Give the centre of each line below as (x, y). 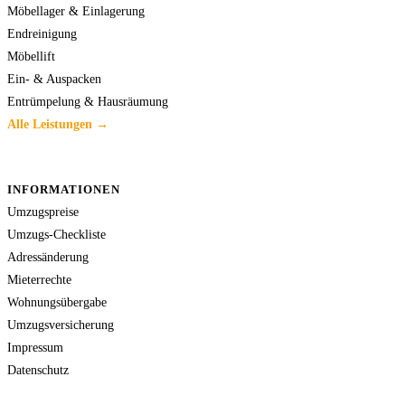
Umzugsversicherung (61, 324)
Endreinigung (42, 33)
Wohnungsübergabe (57, 301)
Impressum (35, 347)
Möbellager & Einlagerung (76, 10)
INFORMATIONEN (64, 189)
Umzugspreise (43, 211)
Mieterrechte (39, 279)
